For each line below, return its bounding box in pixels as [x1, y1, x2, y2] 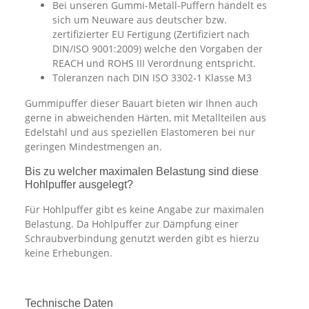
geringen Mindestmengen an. [25, 140, 162, 154]
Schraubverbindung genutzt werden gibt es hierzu [25, 232, 259, 246]
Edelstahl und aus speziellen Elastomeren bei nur [25, 126, 255, 139]
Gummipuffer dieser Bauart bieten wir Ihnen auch [25, 97, 258, 110]
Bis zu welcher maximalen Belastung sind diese [25, 166, 259, 178]
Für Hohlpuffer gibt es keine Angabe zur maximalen [25, 203, 264, 217]
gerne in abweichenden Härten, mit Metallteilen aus [25, 111, 266, 125]
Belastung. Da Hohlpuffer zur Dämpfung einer [25, 217, 239, 231]
